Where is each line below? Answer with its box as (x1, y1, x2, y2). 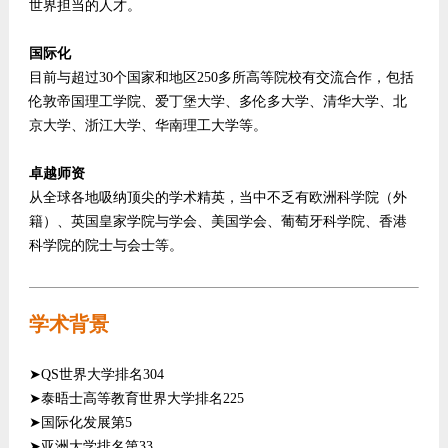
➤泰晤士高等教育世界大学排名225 (28, 391, 244, 406)
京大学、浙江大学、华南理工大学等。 (28, 118, 267, 133)
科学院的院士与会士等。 (28, 238, 183, 253)
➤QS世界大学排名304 (28, 367, 164, 382)
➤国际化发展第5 (28, 415, 132, 430)
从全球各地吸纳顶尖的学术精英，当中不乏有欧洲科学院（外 (28, 190, 407, 205)
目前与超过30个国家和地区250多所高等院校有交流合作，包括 (28, 70, 414, 85)
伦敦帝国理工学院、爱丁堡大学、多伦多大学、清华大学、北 (28, 94, 407, 109)
